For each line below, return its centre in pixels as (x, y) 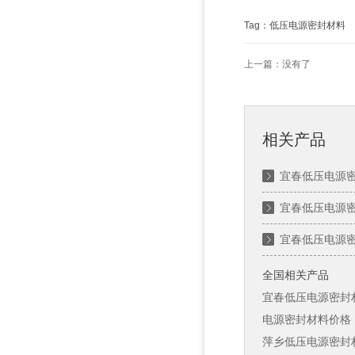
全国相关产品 (296, 275)
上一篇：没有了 (277, 64)
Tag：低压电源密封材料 (295, 25)
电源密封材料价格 (307, 319)
